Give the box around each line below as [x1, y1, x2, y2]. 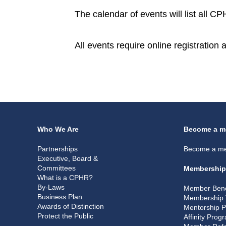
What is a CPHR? [37, 173, 93, 182]
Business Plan [37, 192, 82, 201]
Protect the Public [37, 211, 93, 220]
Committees [37, 163, 76, 172]
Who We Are [37, 125, 79, 133]
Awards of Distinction [37, 202, 104, 210]
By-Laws [37, 183, 65, 191]
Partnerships [37, 144, 78, 153]
